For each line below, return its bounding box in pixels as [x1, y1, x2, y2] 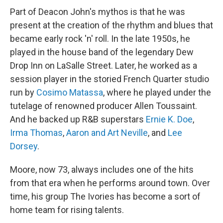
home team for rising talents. [10, 205, 124, 215]
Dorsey [10, 141, 37, 151]
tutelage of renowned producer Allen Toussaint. [10, 101, 197, 111]
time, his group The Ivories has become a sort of [10, 191, 201, 202]
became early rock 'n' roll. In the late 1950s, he [10, 33, 190, 44]
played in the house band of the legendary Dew [10, 47, 194, 57]
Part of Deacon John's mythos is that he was [10, 6, 185, 17]
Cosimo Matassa [36, 87, 103, 98]
